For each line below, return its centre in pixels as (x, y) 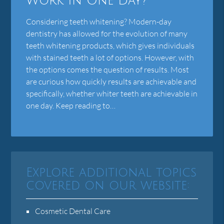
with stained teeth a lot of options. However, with (110, 57)
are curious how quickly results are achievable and (111, 81)
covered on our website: (108, 185)
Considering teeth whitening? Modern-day (99, 21)
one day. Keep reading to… (71, 105)
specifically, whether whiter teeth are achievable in (112, 93)
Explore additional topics (111, 172)
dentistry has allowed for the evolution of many (107, 33)
